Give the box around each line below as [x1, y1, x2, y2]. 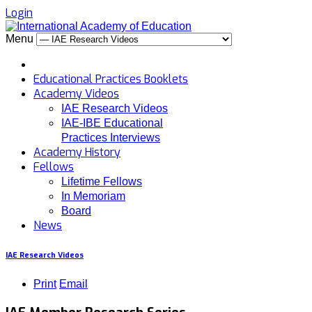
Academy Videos [33, 86, 119, 101]
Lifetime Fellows [61, 175, 142, 187]
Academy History [33, 145, 120, 159]
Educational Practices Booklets [33, 72, 188, 86]
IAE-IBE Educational [61, 117, 163, 129]
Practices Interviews [61, 132, 160, 143]
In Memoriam [61, 190, 125, 202]
